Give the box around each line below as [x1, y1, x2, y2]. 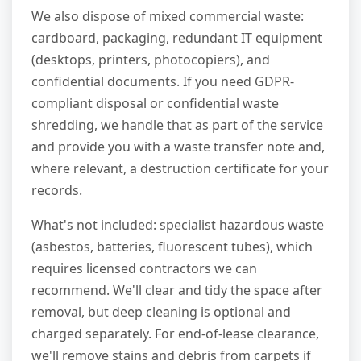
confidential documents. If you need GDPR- [31, 72, 294, 90]
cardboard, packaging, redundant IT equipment [31, 28, 322, 47]
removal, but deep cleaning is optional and [31, 302, 291, 321]
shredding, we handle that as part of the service [31, 115, 323, 134]
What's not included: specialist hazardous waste [31, 215, 324, 234]
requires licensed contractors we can [31, 259, 257, 277]
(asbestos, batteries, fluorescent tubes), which [31, 237, 313, 255]
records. [31, 180, 82, 199]
